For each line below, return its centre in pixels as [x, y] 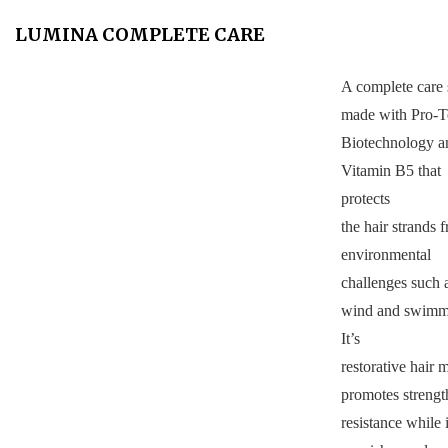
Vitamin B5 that [390, 170]
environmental [385, 254]
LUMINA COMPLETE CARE [140, 35]
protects [365, 198]
